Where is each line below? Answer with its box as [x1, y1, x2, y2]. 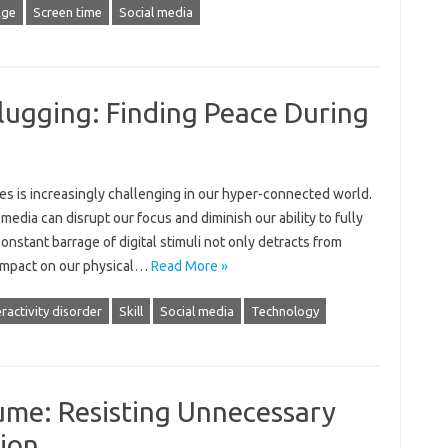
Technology [250, 304, 319, 318]
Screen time [32, 5, 102, 19]
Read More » [150, 258, 228, 274]
